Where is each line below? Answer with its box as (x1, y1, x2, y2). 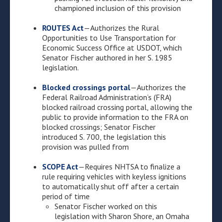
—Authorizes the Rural (84, 23, 159, 33)
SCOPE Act (42, 162, 78, 171)
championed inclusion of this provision (55, 3, 181, 13)
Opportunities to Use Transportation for (42, 33, 176, 43)
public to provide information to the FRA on (42, 112, 188, 122)
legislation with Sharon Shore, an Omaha (55, 211, 189, 221)
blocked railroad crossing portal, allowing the (42, 102, 192, 112)
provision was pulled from (42, 142, 131, 152)
